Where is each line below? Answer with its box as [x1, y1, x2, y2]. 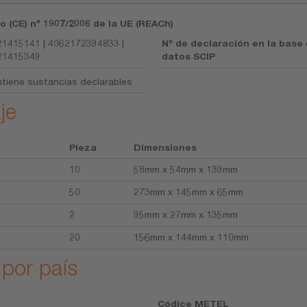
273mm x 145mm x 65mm [133, 186, 243, 198]
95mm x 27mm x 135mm [133, 209, 238, 221]
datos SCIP [162, 51, 216, 62]
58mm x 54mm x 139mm [133, 164, 238, 175]
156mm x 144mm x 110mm [133, 232, 249, 243]
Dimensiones [133, 142, 197, 153]
